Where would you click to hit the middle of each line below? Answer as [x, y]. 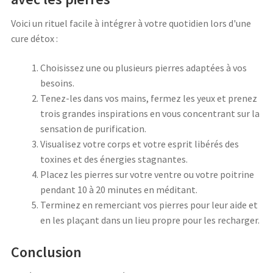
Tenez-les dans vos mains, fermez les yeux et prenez [149, 98]
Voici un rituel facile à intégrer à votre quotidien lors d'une [131, 23]
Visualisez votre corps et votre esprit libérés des [140, 144]
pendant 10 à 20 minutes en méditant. [119, 189]
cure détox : [34, 39]
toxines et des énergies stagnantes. [114, 159]
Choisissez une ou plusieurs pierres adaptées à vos [144, 67]
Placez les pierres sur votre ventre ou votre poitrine [147, 174]
